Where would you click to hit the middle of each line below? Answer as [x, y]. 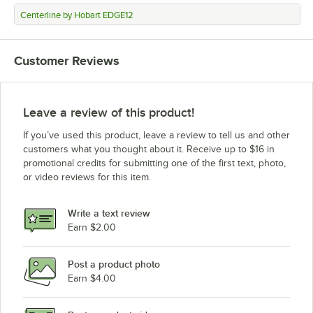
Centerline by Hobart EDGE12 [77, 15]
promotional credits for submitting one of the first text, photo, [154, 163]
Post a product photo [114, 264]
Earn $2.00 [92, 228]
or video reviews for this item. [87, 177]
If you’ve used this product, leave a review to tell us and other [156, 135]
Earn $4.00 [92, 279]
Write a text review [109, 213]
